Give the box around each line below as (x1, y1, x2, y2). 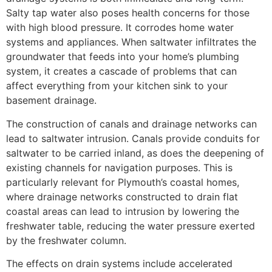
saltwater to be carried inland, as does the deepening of (6, 146, 264, 159)
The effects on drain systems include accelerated (6, 257, 233, 270)
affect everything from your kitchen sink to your (6, 80, 228, 92)
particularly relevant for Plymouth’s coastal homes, (6, 175, 239, 188)
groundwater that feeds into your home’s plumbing (6, 50, 239, 63)
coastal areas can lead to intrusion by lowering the (6, 205, 239, 217)
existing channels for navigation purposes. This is (6, 161, 233, 174)
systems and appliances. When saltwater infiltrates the (6, 36, 256, 49)
